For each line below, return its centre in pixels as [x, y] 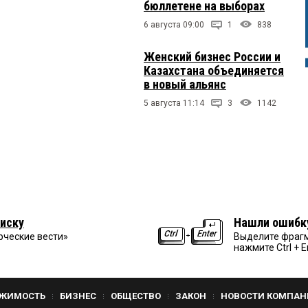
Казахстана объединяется [214, 70]
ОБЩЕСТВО [136, 296]
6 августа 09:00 [174, 24]
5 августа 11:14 [174, 103]
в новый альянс [185, 84]
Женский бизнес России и [212, 56]
